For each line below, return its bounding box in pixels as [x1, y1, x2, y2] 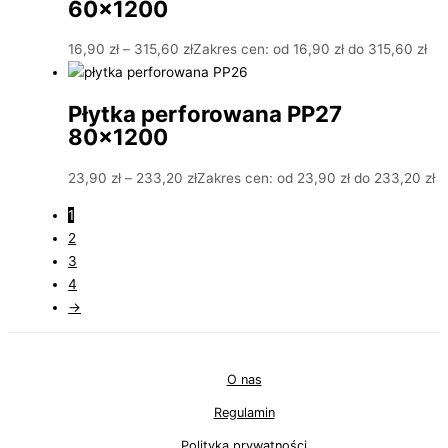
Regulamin [213, 405, 275, 421]
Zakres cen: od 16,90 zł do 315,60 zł [193, 40, 427, 57]
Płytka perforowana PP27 [68, 100, 342, 128]
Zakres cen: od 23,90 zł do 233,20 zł [197, 169, 435, 186]
